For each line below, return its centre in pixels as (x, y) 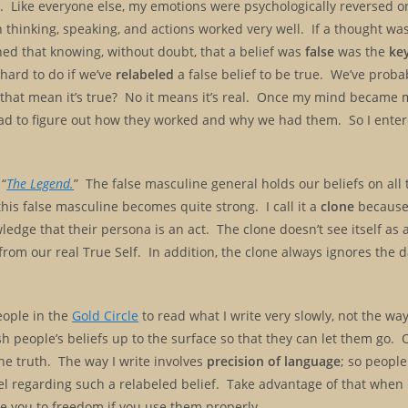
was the (362, 51)
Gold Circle (106, 315)
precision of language (274, 361)
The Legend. (41, 183)
